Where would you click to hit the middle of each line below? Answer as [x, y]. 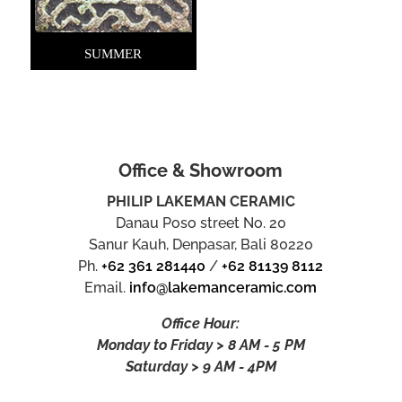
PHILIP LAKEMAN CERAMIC [201, 202]
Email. [107, 288]
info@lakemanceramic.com [223, 288]
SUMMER [114, 54]
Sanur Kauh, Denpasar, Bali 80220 [201, 245]
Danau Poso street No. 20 [201, 223]
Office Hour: [201, 324]
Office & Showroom [201, 171]
